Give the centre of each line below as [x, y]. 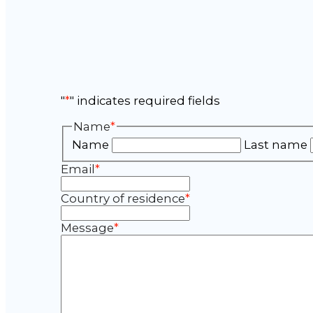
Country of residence [123, 198]
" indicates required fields [145, 101]
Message [87, 227]
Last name [276, 145]
